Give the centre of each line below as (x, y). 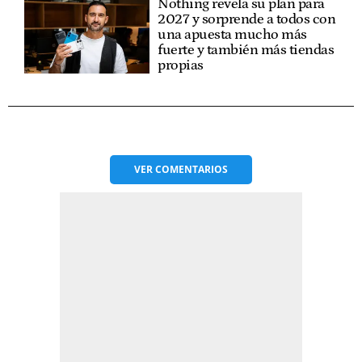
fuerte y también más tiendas (246, 50)
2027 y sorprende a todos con (247, 19)
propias (181, 65)
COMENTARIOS (192, 169)
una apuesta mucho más (232, 34)
